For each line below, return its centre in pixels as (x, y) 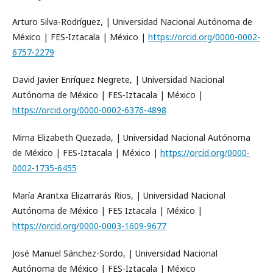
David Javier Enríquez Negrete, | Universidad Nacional (118, 80)
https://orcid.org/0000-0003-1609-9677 (89, 226)
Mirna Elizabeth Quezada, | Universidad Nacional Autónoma (131, 137)
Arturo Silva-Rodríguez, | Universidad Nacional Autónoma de (132, 22)
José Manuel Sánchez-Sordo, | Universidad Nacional (115, 253)
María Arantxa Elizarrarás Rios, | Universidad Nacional (119, 195)
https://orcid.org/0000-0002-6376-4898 (89, 110)
